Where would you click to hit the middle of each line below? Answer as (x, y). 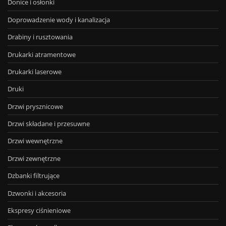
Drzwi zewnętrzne (34, 158)
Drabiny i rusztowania (40, 37)
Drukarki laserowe (35, 71)
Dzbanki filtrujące (34, 176)
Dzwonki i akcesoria (37, 193)
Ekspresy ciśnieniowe (39, 210)
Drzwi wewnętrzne (35, 141)
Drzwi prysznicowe (35, 106)
